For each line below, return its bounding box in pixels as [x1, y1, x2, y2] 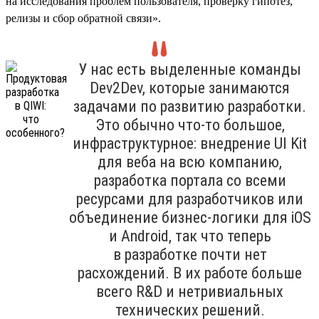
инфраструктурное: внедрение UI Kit [73, 134, 307, 152]
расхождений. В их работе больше [78, 263, 302, 282]
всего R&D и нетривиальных [96, 282, 283, 300]
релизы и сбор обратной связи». [6, 11, 161, 24]
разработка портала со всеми [93, 171, 286, 189]
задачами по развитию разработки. [73, 97, 306, 115]
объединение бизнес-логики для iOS [68, 208, 311, 226]
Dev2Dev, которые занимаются [90, 78, 290, 97]
